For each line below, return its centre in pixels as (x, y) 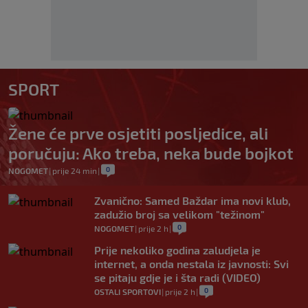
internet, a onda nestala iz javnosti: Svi (191, 264)
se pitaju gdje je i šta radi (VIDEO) (177, 278)
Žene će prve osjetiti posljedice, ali (138, 133)
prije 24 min (75, 171)
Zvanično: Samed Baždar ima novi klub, (192, 201)
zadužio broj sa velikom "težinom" (179, 214)
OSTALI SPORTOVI (128, 292)
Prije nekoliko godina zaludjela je (177, 250)
